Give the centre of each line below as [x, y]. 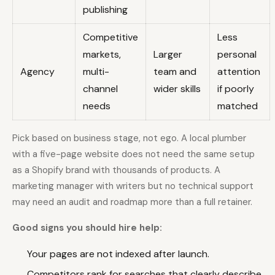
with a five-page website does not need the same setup [134, 154]
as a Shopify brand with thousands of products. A [116, 170]
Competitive [110, 37]
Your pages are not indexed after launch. [118, 254]
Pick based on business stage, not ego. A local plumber [129, 138]
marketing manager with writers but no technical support [133, 186]
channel [100, 89]
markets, [102, 55]
